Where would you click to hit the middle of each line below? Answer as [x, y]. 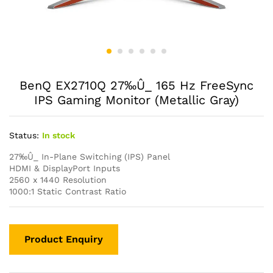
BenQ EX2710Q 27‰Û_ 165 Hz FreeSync [136, 85]
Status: [24, 135]
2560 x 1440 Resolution [58, 180]
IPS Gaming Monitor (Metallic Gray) [136, 100]
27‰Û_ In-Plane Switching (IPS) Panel [90, 157]
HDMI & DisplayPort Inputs [65, 168]
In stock [58, 135]
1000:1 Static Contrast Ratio [68, 191]
